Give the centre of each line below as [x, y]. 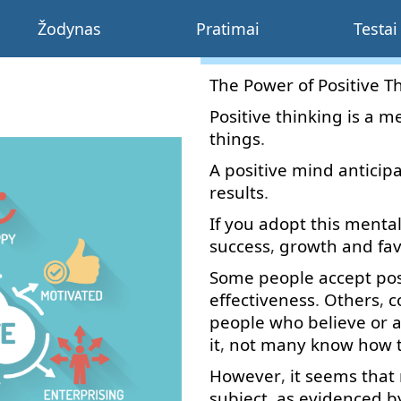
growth [308, 246]
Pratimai [227, 29]
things [235, 138]
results [237, 192]
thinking [309, 116]
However [245, 375]
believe [337, 322]
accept [345, 277]
